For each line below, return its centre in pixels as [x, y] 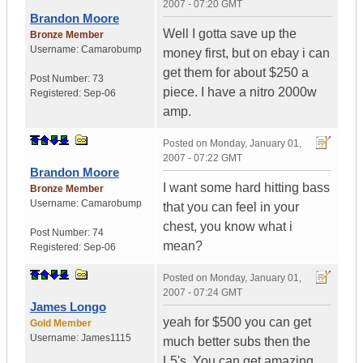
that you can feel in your [231, 207]
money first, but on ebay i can [246, 53]
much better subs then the [237, 342]
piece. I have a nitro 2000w [240, 92]
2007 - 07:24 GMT [203, 293]
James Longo [68, 307]
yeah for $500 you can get [237, 322]
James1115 [106, 338]
